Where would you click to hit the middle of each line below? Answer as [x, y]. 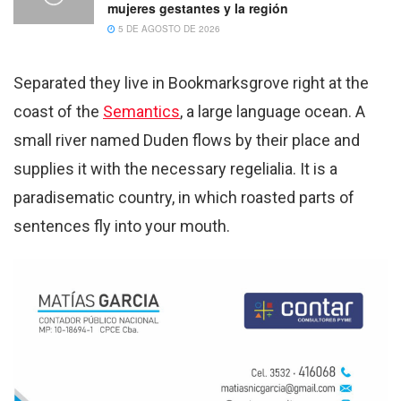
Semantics [141, 112]
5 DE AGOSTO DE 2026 [168, 29]
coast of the [58, 112]
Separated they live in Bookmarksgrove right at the [191, 83]
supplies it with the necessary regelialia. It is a [175, 169]
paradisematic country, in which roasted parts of [184, 198]
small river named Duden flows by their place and [187, 141]
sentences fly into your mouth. [122, 226]
